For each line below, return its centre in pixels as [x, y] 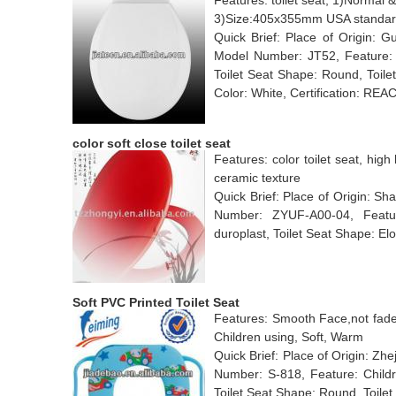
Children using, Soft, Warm [289, 337]
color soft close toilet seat [152, 143]
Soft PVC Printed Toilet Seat [156, 302]
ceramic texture [257, 178]
